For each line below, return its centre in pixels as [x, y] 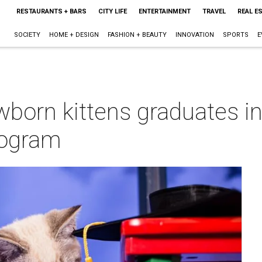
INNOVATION [194, 35]
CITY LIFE [112, 11]
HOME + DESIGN [74, 35]
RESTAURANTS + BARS [51, 11]
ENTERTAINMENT [164, 11]
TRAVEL [214, 11]
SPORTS [235, 35]
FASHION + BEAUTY [137, 35]
